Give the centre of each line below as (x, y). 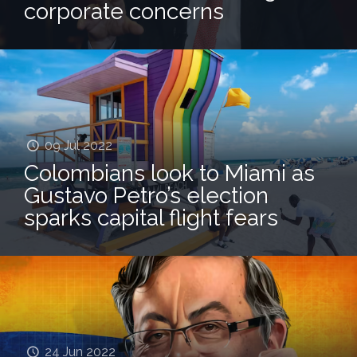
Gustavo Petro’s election (146, 195)
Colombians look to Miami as (169, 173)
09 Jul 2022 (79, 145)
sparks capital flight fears (151, 218)
